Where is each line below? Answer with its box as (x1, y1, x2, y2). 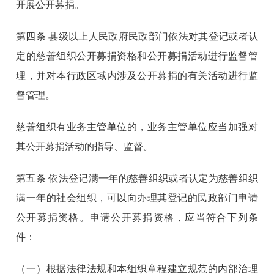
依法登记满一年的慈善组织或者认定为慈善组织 (46, 173, 258, 184)
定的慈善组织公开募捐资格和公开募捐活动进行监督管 (16, 51, 258, 62)
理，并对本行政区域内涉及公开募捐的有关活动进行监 (16, 70, 258, 81)
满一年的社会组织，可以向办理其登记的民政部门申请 (16, 193, 258, 204)
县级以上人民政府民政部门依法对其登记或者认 (48, 31, 258, 42)
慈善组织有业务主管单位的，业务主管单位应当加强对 (16, 122, 258, 133)
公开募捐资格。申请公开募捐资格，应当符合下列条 (16, 212, 258, 223)
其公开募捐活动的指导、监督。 (16, 141, 154, 152)
